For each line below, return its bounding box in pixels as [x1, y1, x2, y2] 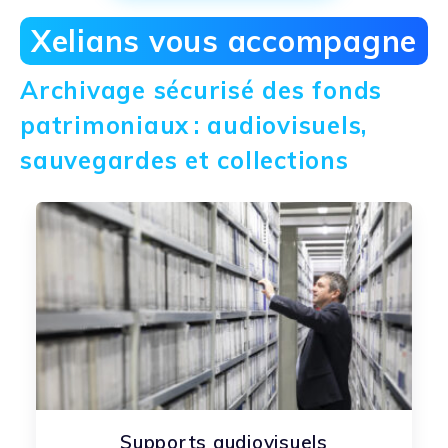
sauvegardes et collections [20, 144, 349, 175]
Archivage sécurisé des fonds [20, 74, 382, 105]
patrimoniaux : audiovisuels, [20, 109, 367, 140]
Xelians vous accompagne [30, 21, 418, 60]
